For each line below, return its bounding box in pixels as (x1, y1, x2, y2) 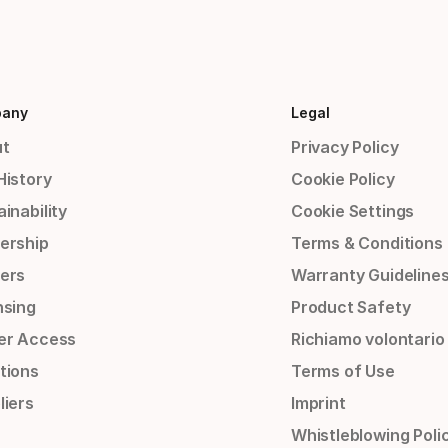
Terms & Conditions (290, 233, 443, 254)
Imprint (290, 393, 346, 414)
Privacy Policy (290, 137, 399, 158)
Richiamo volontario (290, 329, 445, 350)
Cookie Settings (290, 201, 415, 222)
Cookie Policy (290, 169, 395, 190)
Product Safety (290, 297, 411, 318)
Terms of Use (290, 361, 395, 382)
